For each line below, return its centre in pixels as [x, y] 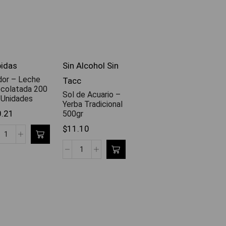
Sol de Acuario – [92, 95]
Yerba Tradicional [93, 104]
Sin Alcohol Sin [91, 66]
